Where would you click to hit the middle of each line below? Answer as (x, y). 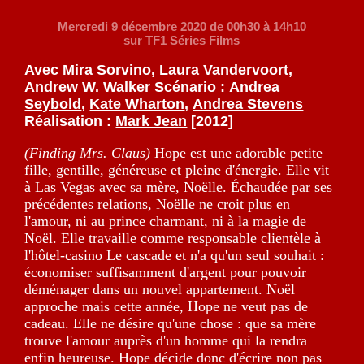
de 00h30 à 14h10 (256, 27)
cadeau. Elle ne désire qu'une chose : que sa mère (171, 324)
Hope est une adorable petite (237, 153)
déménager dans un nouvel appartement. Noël (160, 290)
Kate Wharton (137, 104)
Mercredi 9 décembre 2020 (132, 27)
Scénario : (190, 87)
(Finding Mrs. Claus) (88, 153)
